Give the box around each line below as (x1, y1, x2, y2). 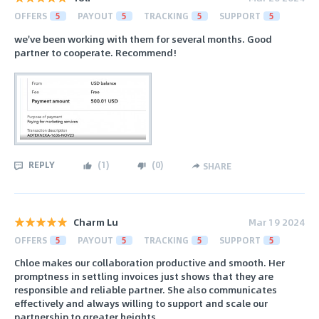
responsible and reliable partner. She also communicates (14, 282, 277, 298)
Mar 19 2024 (249, 214, 305, 229)
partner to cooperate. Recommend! (14, 44, 177, 60)
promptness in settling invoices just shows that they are (14, 268, 273, 284)
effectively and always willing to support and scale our (14, 296, 268, 311)
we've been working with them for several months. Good (14, 31, 272, 46)
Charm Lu (73, 214, 118, 229)
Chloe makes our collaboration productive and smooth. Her (14, 255, 285, 271)
